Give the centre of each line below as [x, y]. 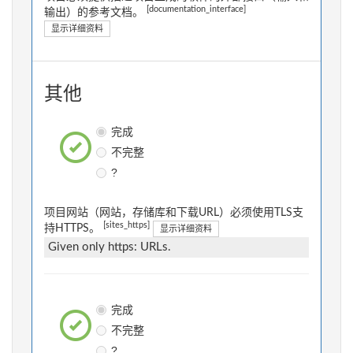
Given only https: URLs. [110, 247]
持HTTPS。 [74, 229]
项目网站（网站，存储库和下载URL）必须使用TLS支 [174, 213]
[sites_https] [126, 225]
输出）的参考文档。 [95, 13]
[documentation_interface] [196, 9]
